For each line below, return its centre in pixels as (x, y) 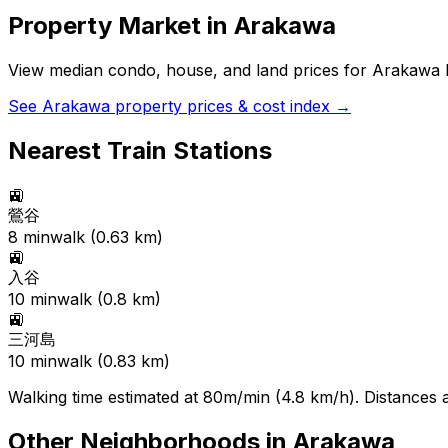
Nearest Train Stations (140, 150)
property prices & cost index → (230, 106)
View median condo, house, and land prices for (190, 70)
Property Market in (121, 26)
